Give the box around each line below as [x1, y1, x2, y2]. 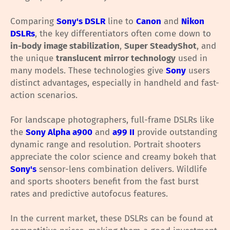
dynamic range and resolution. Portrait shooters [10, 139, 201, 150]
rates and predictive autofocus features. [10, 188, 168, 200]
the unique [10, 53, 56, 64]
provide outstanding [135, 127, 217, 138]
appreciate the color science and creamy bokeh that [10, 151, 216, 163]
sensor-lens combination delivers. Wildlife [36, 164, 207, 175]
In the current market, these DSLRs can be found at [10, 213, 213, 224]
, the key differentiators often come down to [35, 28, 211, 40]
